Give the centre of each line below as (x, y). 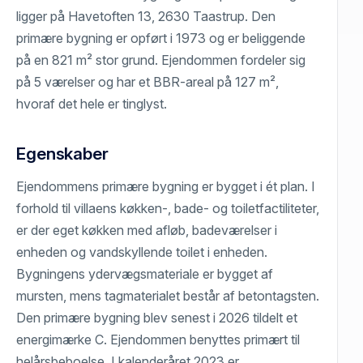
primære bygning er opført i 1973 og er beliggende (161, 38)
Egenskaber (62, 153)
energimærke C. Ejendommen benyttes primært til (158, 339)
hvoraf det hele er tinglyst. (92, 103)
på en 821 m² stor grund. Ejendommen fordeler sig (161, 60)
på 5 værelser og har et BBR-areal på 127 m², (148, 81)
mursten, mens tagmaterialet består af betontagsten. (168, 295)
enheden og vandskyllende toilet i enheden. (142, 252)
